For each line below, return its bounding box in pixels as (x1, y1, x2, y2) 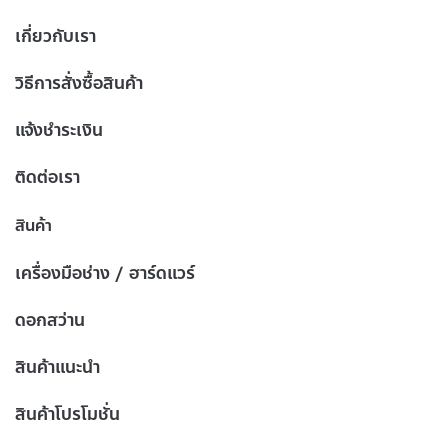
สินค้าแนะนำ (15, 354, 100, 381)
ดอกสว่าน (15, 307, 85, 334)
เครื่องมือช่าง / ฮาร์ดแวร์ (15, 260, 195, 287)
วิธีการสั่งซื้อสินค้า (15, 70, 143, 97)
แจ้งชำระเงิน (15, 117, 103, 144)
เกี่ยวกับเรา (15, 23, 96, 50)
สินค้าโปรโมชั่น (15, 401, 120, 428)
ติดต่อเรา (15, 164, 80, 191)
